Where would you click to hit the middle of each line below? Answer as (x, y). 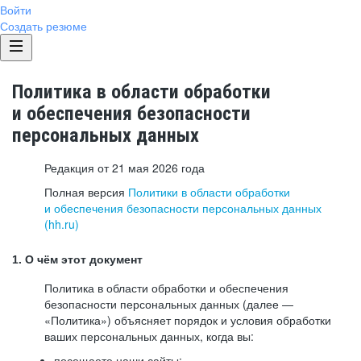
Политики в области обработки (209, 192)
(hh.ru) (62, 224)
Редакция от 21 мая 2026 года (124, 168)
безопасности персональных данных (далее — (169, 304)
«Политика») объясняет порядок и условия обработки (188, 320)
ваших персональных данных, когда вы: (149, 336)
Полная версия (86, 192)
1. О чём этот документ (77, 259)
